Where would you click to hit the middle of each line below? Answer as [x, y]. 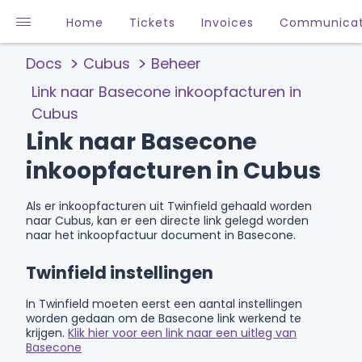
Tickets [152, 23]
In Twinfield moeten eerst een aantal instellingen [164, 304]
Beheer [176, 63]
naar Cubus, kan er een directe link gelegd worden [167, 221]
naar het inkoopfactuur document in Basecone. [161, 235]
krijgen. [47, 333]
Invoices [227, 23]
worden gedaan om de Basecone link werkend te [164, 318]
